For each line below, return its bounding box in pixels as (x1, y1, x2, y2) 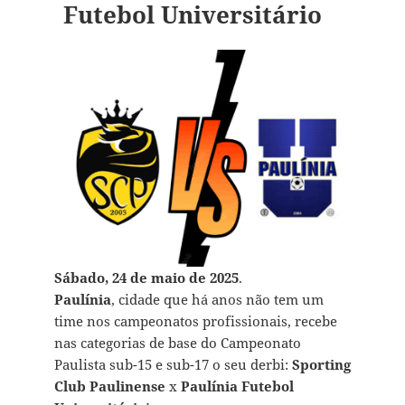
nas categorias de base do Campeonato (53, 334, 301, 353)
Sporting (287, 355, 351, 374)
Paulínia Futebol (180, 377, 294, 396)
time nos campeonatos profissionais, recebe (53, 312, 337, 331)
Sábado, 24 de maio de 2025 (53, 268, 239, 287)
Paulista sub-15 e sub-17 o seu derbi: (53, 355, 288, 374)
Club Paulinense (53, 377, 165, 396)
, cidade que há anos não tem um (110, 290, 324, 309)
